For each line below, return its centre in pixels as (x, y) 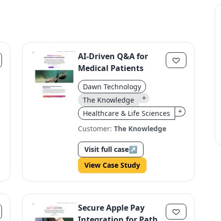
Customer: (96, 129)
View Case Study (112, 165)
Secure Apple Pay (111, 208)
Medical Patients (111, 68)
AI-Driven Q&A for (113, 56)
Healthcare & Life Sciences (127, 113)
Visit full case (107, 149)
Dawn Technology (112, 87)
